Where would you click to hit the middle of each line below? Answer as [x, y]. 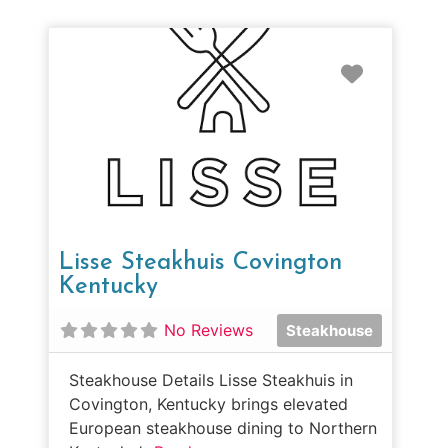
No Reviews [208, 330]
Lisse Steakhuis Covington [200, 262]
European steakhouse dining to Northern [223, 427]
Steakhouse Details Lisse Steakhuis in [211, 379]
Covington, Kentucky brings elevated [208, 403]
